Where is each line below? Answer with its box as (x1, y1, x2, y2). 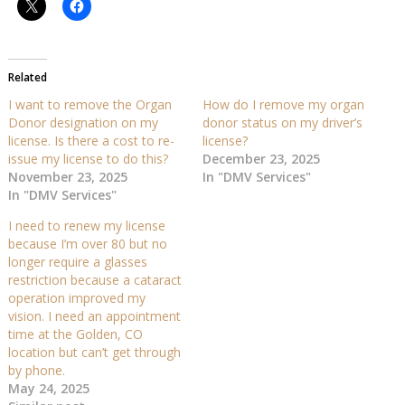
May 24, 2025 (7, 379, 89, 397)
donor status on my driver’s (202, 113, 363, 131)
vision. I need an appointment (7, 306, 181, 325)
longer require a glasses (7, 252, 147, 270)
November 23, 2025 (7, 167, 127, 185)
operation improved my (7, 288, 146, 306)
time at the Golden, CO (7, 325, 143, 343)
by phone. (7, 361, 65, 379)
